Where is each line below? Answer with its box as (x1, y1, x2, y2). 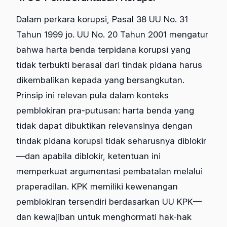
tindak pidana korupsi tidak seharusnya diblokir (16, 135, 206, 146)
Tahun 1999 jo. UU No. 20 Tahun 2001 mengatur (16, 29, 208, 40)
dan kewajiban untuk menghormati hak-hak (16, 211, 192, 222)
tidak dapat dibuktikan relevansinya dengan (16, 120, 193, 131)
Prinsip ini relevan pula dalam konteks (16, 90, 169, 100)
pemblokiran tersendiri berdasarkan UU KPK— (16, 196, 202, 207)
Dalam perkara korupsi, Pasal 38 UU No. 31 (16, 14, 188, 24)
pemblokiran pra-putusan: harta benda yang (16, 105, 194, 116)
